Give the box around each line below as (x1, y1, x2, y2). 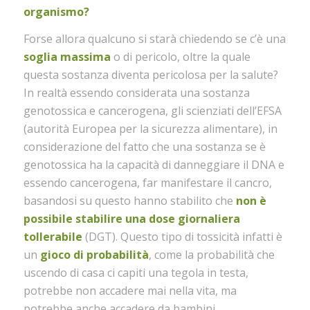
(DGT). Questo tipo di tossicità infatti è (82, 229, 282, 245)
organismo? (23, 3, 89, 19)
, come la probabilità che (148, 247, 275, 263)
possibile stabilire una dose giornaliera (23, 211, 240, 227)
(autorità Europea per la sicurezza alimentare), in (23, 121, 277, 137)
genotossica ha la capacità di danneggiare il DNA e (23, 157, 284, 173)
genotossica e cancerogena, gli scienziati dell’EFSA (23, 103, 282, 119)
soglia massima (23, 49, 111, 65)
